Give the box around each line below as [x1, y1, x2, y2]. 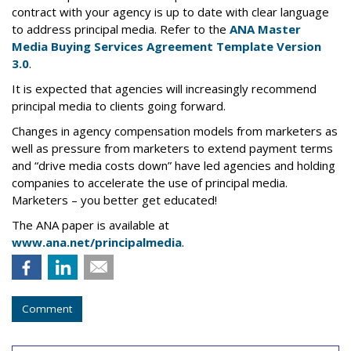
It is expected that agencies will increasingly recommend [12, 81, 317, 96]
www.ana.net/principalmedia [12, 234, 182, 250]
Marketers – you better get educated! [12, 192, 217, 208]
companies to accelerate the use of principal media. [12, 175, 288, 190]
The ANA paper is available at [12, 217, 169, 233]
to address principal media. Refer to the [12, 21, 230, 37]
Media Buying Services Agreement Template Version [12, 38, 321, 54]
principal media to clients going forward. [12, 98, 229, 114]
